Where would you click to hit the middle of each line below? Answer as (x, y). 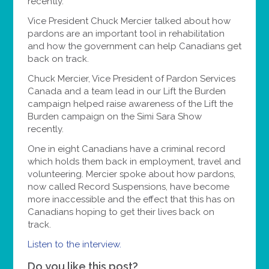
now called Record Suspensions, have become (128, 187)
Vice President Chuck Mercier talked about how (129, 21)
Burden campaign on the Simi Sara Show (114, 117)
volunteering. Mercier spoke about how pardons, (131, 174)
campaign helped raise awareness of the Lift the (130, 104)
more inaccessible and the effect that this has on (131, 200)
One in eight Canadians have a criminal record (126, 149)
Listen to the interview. (75, 245)
